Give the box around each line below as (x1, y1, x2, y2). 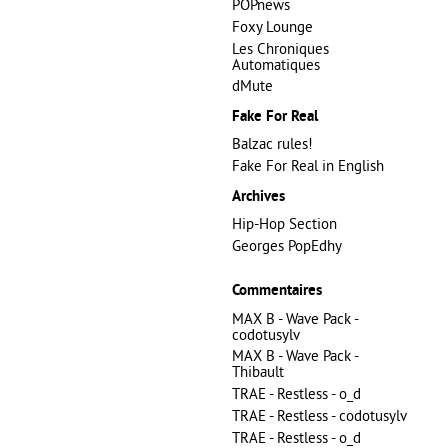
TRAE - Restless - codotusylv (232, 406, 407, 426)
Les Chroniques (232, 38, 329, 58)
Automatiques (232, 54, 320, 74)
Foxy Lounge (232, 16, 313, 36)
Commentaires (232, 282, 322, 301)
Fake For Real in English (232, 156, 384, 176)
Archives (232, 187, 285, 206)
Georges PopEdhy (232, 235, 342, 255)
